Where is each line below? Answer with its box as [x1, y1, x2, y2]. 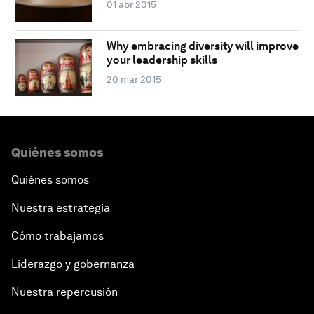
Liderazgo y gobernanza [11, 257, 135, 271]
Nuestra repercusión [11, 285, 118, 299]
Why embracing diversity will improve [106, 39, 299, 53]
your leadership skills [106, 53, 217, 67]
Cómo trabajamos [11, 229, 104, 243]
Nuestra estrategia [11, 201, 110, 215]
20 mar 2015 [106, 73, 161, 85]
